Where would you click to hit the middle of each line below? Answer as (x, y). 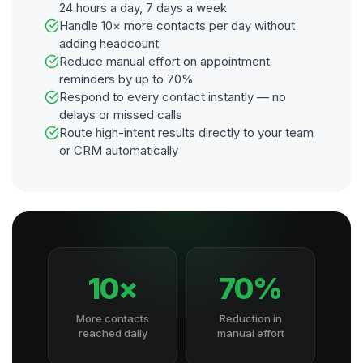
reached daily (113, 333)
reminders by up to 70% (126, 79)
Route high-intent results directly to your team (186, 132)
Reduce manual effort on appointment (164, 61)
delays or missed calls (121, 115)
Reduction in (250, 318)
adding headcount (109, 43)
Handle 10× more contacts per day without (177, 26)
